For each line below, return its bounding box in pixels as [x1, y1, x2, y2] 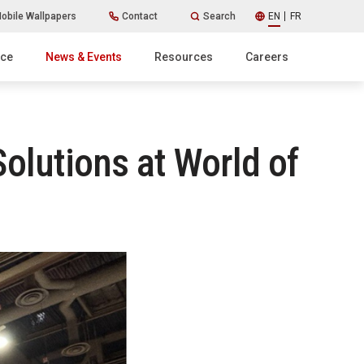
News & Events [45, 50, 122, 63]
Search [202, 11, 236, 22]
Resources [154, 50, 213, 63]
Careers [245, 50, 288, 63]
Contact [121, 11, 158, 22]
